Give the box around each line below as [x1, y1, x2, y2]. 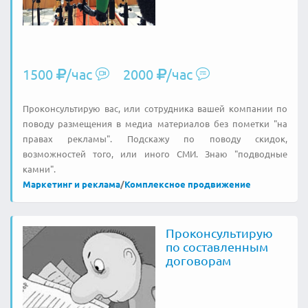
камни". [23, 163, 56, 175]
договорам [165, 253, 231, 267]
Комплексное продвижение [124, 178, 251, 190]
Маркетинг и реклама [23, 178, 120, 190]
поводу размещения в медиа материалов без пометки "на [23, 118, 287, 129]
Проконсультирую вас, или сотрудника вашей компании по [23, 102, 287, 114]
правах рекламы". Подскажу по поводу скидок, [23, 133, 287, 144]
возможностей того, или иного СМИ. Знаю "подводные [23, 148, 287, 159]
